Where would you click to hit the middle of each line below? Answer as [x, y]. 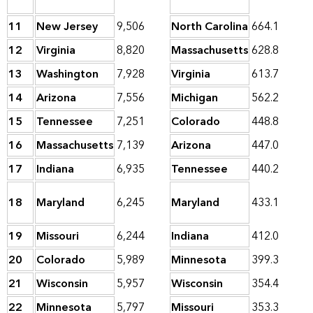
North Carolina [210, 27]
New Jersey [67, 27]
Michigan [195, 98]
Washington [67, 74]
